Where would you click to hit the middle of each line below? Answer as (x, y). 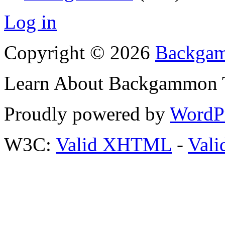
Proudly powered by (87, 114)
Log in (30, 22)
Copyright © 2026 (80, 53)
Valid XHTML (114, 145)
